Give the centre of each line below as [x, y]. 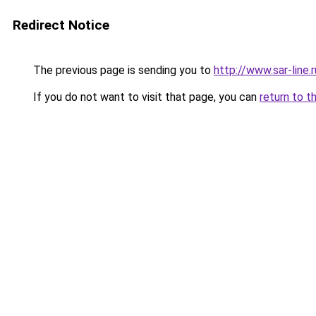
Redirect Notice [61, 25]
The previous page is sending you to [122, 70]
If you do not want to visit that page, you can [145, 97]
